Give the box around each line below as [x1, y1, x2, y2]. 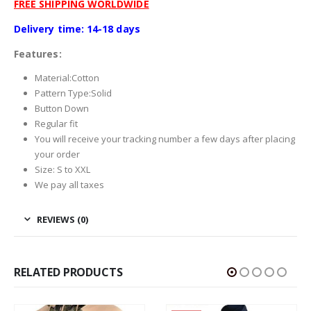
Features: [14, 47, 62, 61]
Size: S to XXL [34, 163, 90, 176]
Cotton [71, 72, 99, 85]
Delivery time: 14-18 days [14, 22, 140, 36]
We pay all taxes [34, 178, 104, 192]
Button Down [34, 102, 89, 115]
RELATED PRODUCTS [14, 264, 123, 280]
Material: [34, 72, 72, 85]
